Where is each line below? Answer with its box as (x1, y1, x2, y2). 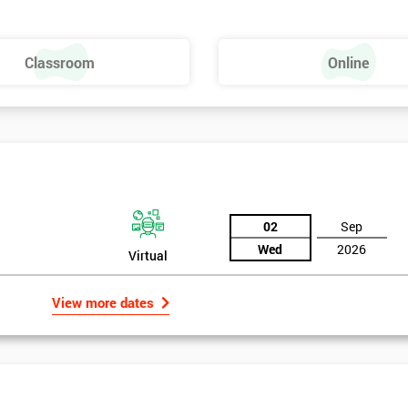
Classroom (25, 52, 96, 72)
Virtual (127, 247, 168, 265)
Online (327, 52, 369, 72)
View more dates (51, 293, 154, 312)
